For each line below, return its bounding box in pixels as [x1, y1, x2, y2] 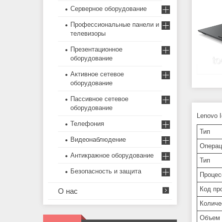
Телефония [70, 120, 104, 128]
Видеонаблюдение [70, 136, 126, 144]
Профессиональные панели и [70, 21, 159, 29]
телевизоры [70, 30, 106, 38]
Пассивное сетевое [70, 95, 128, 103]
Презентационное [70, 46, 122, 54]
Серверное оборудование [70, 5, 147, 13]
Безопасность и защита [70, 167, 141, 175]
